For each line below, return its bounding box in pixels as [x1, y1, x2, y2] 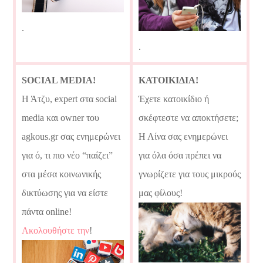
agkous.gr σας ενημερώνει [22, 131, 121, 141]
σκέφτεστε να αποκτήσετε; [139, 112, 239, 123]
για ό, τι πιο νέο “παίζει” [22, 150, 113, 160]
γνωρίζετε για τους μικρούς [139, 168, 241, 179]
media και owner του [22, 112, 100, 123]
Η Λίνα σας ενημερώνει [139, 131, 228, 141]
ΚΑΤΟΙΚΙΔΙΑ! [139, 75, 199, 85]
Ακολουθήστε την [22, 225, 90, 235]
